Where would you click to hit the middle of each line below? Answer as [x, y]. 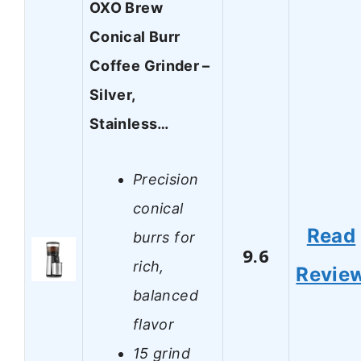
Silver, [112, 95]
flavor [154, 324]
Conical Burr [135, 37]
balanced [166, 295]
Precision [166, 179]
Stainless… [129, 124]
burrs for [164, 237]
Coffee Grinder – [150, 66]
